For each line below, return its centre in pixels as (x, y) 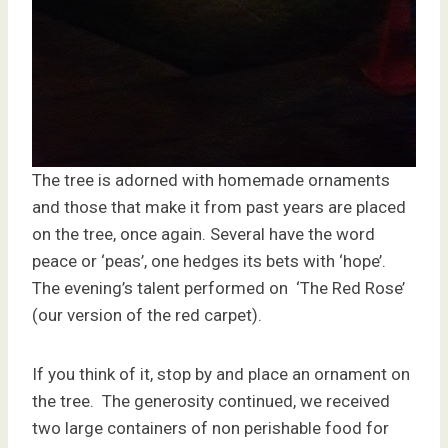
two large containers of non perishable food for (210, 428)
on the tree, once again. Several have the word (203, 234)
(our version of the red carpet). (147, 315)
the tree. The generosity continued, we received (211, 401)
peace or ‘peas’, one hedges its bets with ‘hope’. (209, 261)
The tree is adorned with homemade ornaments (211, 180)
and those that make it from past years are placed (219, 207)
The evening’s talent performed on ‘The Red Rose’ (218, 288)
